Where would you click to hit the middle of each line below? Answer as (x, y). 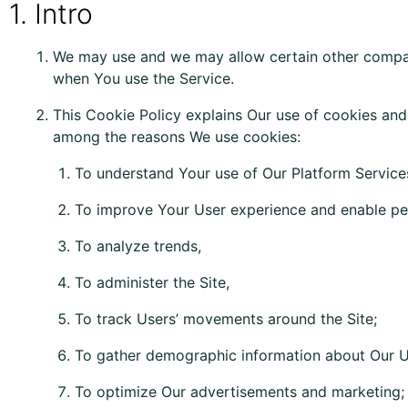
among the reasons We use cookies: (177, 137)
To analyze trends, (138, 246)
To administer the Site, (152, 282)
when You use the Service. (143, 78)
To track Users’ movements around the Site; (226, 319)
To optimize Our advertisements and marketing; (240, 392)
